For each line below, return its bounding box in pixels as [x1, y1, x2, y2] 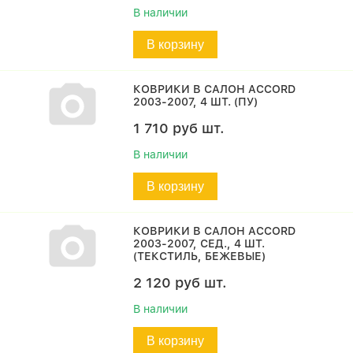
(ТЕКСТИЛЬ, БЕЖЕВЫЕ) [133, 250, 266, 262]
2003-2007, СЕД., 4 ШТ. [133, 237, 266, 250]
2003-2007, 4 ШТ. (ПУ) [133, 95, 258, 108]
